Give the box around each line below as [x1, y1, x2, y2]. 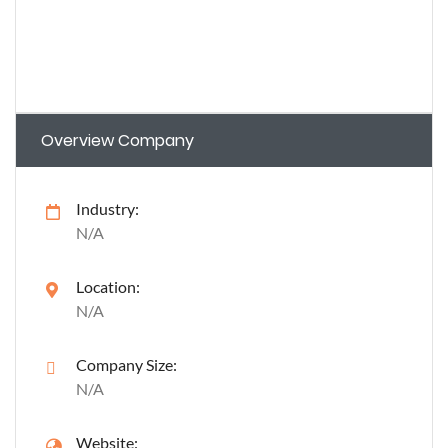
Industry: [76, 199, 139, 218]
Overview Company [41, 129, 194, 152]
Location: [76, 277, 140, 296]
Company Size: [76, 355, 177, 374]
